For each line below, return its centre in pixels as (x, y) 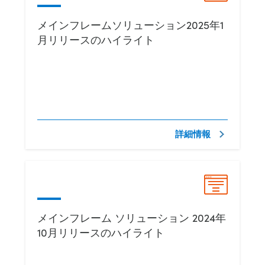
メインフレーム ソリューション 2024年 (132, 218)
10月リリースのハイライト (101, 232)
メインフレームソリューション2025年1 (130, 25)
